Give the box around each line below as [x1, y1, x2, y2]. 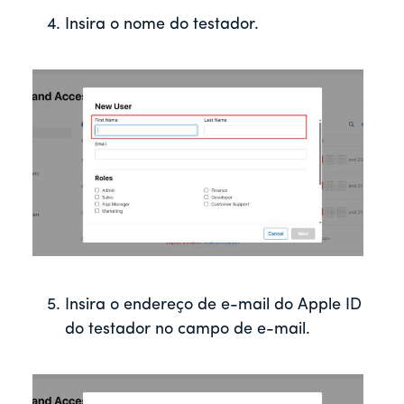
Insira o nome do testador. [65, 15, 259, 33]
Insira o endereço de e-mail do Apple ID [65, 296, 362, 314]
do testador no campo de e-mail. [65, 320, 310, 338]
